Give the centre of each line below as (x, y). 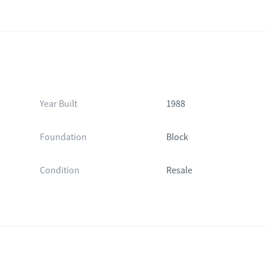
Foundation (63, 137)
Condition (59, 170)
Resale (180, 170)
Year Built (58, 104)
